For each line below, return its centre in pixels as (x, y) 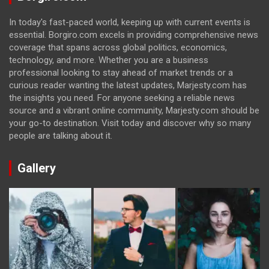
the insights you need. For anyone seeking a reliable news (122, 98)
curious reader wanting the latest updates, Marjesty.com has (128, 86)
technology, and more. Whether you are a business (109, 60)
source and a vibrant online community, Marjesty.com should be (134, 111)
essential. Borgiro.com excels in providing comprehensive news (134, 35)
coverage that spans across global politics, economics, (118, 48)
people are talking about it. (61, 136)
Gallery (37, 168)
